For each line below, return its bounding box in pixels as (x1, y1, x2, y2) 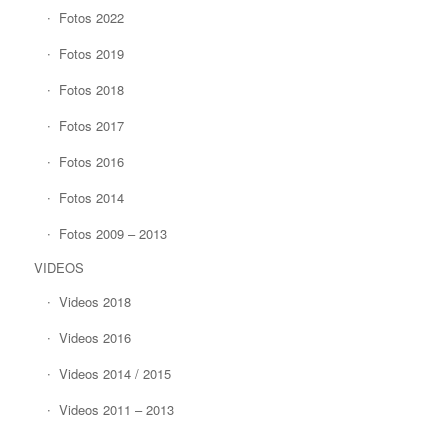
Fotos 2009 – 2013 (58, 223, 167, 243)
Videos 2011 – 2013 (58, 399, 174, 419)
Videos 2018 (58, 291, 131, 311)
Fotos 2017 (58, 115, 124, 135)
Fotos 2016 (58, 151, 124, 171)
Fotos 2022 (58, 7, 124, 27)
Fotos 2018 (58, 79, 124, 99)
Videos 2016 (58, 327, 131, 347)
